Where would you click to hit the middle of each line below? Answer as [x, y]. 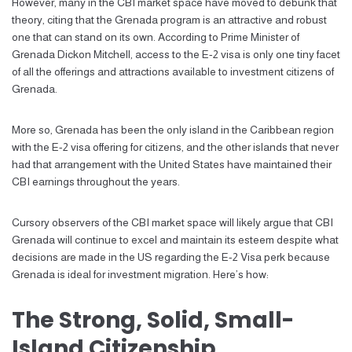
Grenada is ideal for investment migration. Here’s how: [140, 274]
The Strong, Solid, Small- [153, 320]
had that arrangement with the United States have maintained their [172, 164]
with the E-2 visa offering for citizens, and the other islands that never [175, 147]
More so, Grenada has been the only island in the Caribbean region [173, 130]
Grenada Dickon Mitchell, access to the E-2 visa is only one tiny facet [176, 54]
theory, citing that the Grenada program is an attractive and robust [169, 20]
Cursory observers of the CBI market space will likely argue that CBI [172, 222]
